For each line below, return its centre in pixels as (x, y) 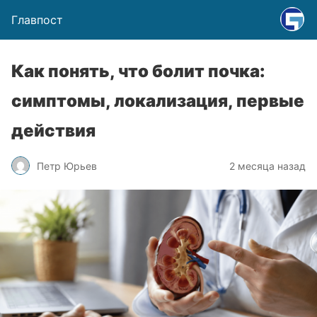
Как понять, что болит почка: (138, 71)
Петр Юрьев (67, 166)
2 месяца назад (267, 166)
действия (53, 131)
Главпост (37, 20)
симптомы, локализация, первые (158, 101)
